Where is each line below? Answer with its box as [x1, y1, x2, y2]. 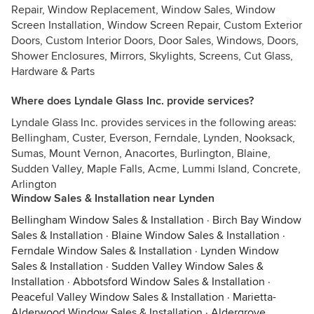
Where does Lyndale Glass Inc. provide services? [11, 94, 254, 108]
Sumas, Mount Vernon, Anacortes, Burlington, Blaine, [11, 146, 271, 161]
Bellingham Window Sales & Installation [11, 213, 204, 227]
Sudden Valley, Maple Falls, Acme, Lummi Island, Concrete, [11, 162, 301, 176]
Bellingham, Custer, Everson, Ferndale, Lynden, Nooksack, [11, 131, 295, 145]
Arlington [11, 177, 57, 191]
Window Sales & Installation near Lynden [11, 191, 214, 205]
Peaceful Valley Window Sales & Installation [11, 290, 224, 304]
